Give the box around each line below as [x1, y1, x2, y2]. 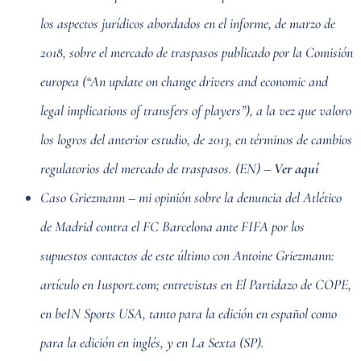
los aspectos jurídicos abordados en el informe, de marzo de [40, 14, 335, 32]
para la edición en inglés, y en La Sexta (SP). [40, 333, 264, 351]
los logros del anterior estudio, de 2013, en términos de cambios [40, 130, 352, 148]
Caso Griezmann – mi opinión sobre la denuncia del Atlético [40, 188, 342, 206]
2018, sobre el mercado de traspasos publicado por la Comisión [40, 43, 353, 61]
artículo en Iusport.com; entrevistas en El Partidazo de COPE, [40, 275, 351, 293]
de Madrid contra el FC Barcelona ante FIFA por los [40, 217, 305, 235]
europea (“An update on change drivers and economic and [40, 72, 328, 90]
